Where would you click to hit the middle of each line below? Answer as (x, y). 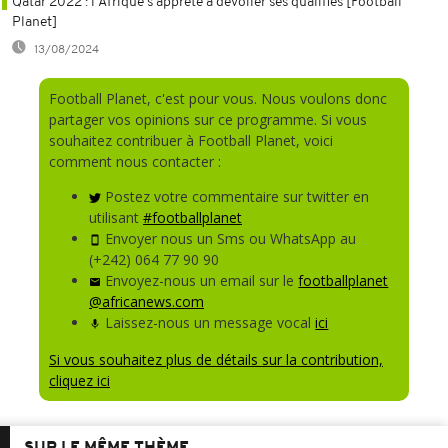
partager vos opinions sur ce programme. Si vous (208, 119)
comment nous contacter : (135, 161)
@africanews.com (146, 301)
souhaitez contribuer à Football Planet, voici (191, 140)
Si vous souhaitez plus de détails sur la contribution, (216, 359)
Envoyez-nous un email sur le (200, 280)
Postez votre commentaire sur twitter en (235, 196)
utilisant (116, 217)
